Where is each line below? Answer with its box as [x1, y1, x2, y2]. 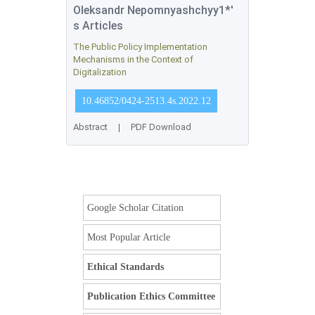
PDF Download [131, 122, 191, 132]
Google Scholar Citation [87, 202, 184, 213]
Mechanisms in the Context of [73, 54, 193, 65]
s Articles [73, 19, 123, 32]
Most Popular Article [87, 232, 170, 243]
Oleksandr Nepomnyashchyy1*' [73, 4, 233, 17]
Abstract [73, 122, 108, 132]
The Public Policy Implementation [73, 41, 207, 52]
